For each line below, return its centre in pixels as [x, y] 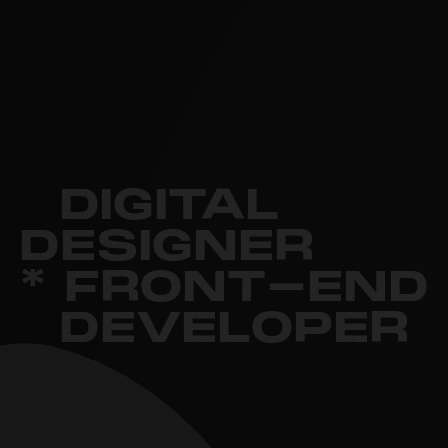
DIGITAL [170, 207]
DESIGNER [166, 248]
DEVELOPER [235, 330]
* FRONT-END [223, 289]
